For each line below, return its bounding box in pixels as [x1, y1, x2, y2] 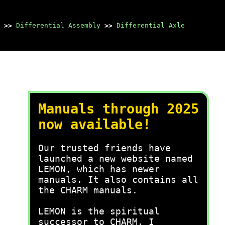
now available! [38, 117, 151, 132]
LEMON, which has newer [38, 164, 160, 174]
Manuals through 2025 [38, 101, 199, 117]
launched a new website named [38, 153, 193, 164]
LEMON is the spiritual [38, 206, 160, 216]
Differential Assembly [16, 22, 100, 29]
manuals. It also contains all [38, 174, 198, 185]
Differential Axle [117, 22, 185, 29]
